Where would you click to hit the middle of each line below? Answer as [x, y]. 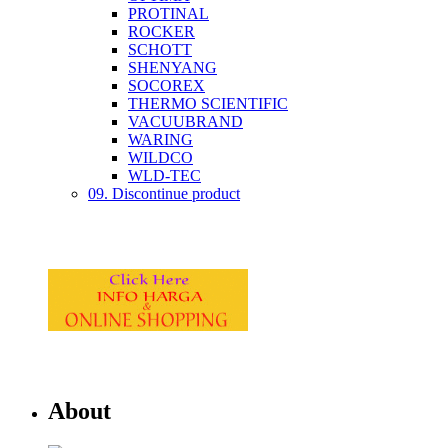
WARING [160, 139]
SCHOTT [160, 49]
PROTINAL [168, 13]
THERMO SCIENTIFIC [208, 103]
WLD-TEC [164, 175]
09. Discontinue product [164, 193]
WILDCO [160, 157]
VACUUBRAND [185, 121]
